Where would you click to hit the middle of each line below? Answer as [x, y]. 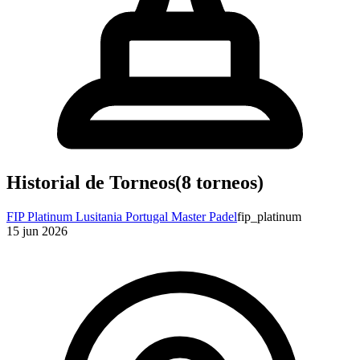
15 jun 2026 [37, 231]
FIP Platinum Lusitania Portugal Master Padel [122, 216]
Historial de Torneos [91, 182]
